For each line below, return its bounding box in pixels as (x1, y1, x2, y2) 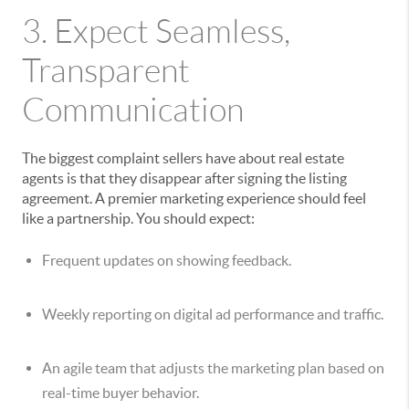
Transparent (22, 53, 190, 89)
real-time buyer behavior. (42, 384, 199, 401)
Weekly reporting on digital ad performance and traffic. (42, 306, 383, 322)
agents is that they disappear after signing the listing (22, 170, 347, 186)
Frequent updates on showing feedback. (42, 252, 291, 268)
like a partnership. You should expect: (22, 210, 255, 226)
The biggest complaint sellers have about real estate (22, 150, 344, 166)
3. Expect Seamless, (22, 14, 290, 49)
